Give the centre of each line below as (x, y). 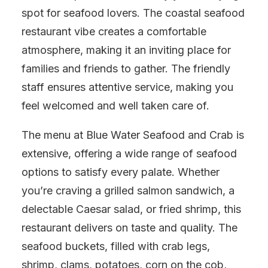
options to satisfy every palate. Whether (121, 172)
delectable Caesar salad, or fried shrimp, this (131, 209)
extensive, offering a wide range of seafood (129, 153)
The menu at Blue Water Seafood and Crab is (133, 135)
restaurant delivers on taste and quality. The (130, 228)
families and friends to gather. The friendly (126, 68)
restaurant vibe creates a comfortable (114, 31)
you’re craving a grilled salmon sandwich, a (128, 191)
